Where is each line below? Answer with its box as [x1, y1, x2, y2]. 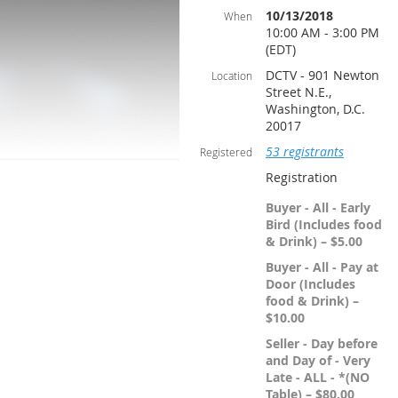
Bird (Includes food [266, 216, 382, 233]
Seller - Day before [266, 335, 378, 352]
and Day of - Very [266, 352, 370, 369]
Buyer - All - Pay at [266, 259, 378, 275]
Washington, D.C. [266, 100, 365, 117]
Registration [266, 169, 338, 186]
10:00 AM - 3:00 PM [266, 24, 379, 41]
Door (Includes [266, 275, 355, 292]
